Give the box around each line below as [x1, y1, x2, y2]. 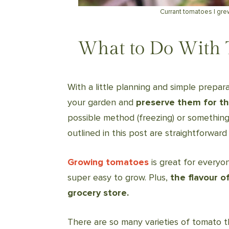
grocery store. [67, 187, 129, 198]
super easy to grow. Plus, [67, 171, 170, 183]
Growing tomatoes [67, 156, 149, 168]
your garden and [67, 96, 136, 108]
